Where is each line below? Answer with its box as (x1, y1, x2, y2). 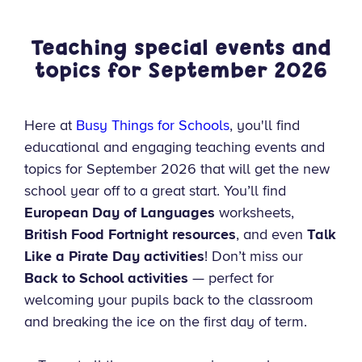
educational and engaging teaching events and (24, 138, 325, 156)
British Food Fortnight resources (24, 225, 236, 243)
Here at (24, 116, 76, 134)
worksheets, (215, 204, 294, 221)
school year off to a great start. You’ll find (24, 182, 286, 200)
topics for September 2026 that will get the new (24, 160, 330, 178)
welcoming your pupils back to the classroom (24, 291, 314, 309)
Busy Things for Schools (76, 116, 229, 134)
